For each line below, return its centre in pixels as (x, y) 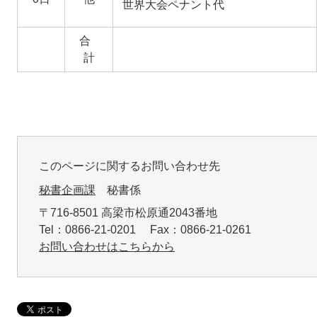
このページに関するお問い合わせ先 (129, 166)
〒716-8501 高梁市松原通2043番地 (128, 212)
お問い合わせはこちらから (107, 246)
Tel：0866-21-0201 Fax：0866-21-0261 (151, 229)
